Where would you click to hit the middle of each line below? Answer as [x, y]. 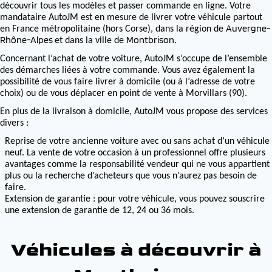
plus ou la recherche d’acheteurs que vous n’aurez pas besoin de [131, 176]
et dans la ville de [90, 41]
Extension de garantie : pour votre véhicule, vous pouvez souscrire [135, 199]
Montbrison [150, 40]
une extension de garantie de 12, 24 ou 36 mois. [100, 211]
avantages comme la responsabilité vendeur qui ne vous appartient [137, 165]
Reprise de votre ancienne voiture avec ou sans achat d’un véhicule [137, 141]
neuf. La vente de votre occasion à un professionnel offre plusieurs [135, 153]
